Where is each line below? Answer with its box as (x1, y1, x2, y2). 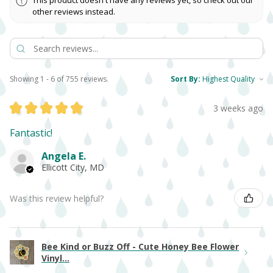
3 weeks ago (213, 102, 263, 114)
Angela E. (41, 149, 86, 163)
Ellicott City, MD (41, 161, 104, 174)
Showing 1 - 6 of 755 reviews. (10, 74, 108, 85)
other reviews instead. (32, 6, 116, 17)
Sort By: (171, 74, 200, 85)
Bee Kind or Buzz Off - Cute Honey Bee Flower (41, 241, 239, 253)
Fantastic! (10, 126, 52, 140)
